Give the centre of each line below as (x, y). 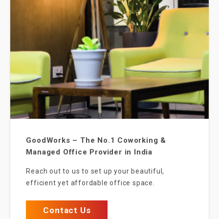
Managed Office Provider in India (89, 152)
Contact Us (67, 210)
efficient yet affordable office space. (90, 183)
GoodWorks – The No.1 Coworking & (96, 141)
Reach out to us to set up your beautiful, (95, 171)
